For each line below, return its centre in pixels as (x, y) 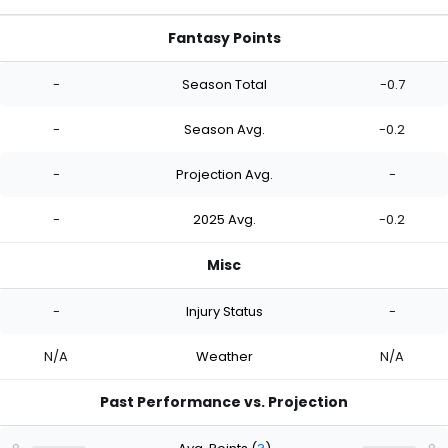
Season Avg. (224, 129)
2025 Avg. (224, 219)
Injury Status (224, 311)
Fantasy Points (224, 38)
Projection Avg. (224, 174)
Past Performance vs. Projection (224, 402)
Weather (224, 356)
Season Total (224, 84)
